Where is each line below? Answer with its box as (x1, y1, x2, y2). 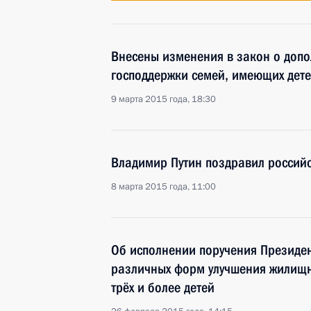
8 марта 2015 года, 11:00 (111, 180, 216, 193)
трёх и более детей (111, 279, 215, 296)
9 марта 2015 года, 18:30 (111, 93, 216, 106)
